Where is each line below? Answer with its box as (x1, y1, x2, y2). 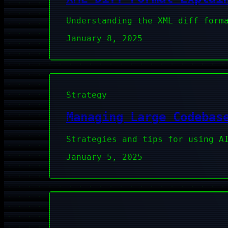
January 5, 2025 (66, 152, 142, 162)
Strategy (66, 90, 107, 100)
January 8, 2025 (66, 33, 142, 43)
